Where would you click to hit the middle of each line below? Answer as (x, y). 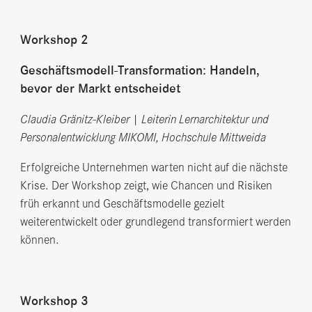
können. (39, 240)
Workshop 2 (54, 40)
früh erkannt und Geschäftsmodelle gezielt (122, 204)
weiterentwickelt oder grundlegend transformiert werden (155, 222)
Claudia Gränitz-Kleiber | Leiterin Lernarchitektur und (144, 119)
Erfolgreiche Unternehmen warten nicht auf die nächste (154, 167)
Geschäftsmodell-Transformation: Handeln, (140, 70)
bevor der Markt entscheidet (100, 88)
